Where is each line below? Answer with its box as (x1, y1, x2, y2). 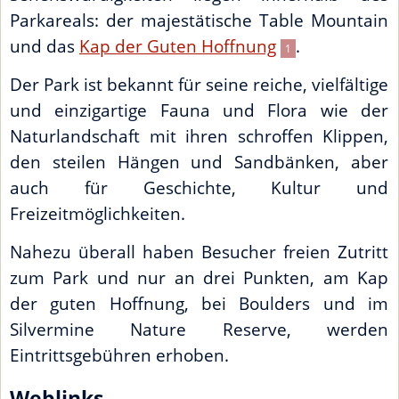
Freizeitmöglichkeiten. (10, 201, 185, 225)
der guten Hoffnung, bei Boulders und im (10, 291, 388, 315)
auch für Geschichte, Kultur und (10, 175, 388, 199)
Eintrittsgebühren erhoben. (10, 343, 229, 367)
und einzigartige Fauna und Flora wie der (10, 98, 388, 122)
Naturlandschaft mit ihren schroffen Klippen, (10, 124, 388, 148)
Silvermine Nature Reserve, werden (10, 317, 388, 341)
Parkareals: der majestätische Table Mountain (10, 8, 388, 32)
